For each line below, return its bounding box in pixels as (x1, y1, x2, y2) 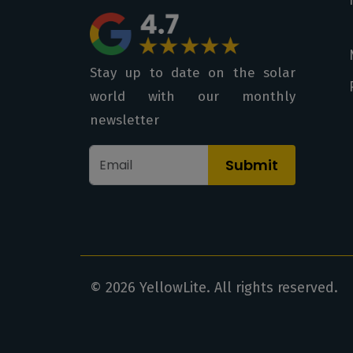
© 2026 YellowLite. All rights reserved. (90, 279, 338, 296)
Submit (225, 155, 278, 175)
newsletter (90, 112, 159, 128)
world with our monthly (90, 88, 295, 105)
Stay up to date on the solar (90, 65, 295, 81)
